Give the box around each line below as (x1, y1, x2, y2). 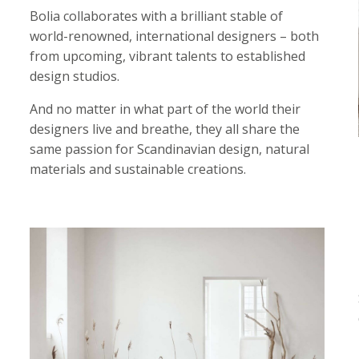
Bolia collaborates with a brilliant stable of (30, 7, 284, 25)
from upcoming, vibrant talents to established (30, 47, 306, 65)
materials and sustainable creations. (30, 160, 247, 178)
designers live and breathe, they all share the (30, 120, 301, 138)
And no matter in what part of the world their (30, 100, 301, 118)
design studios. (30, 67, 120, 85)
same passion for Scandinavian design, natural (30, 140, 310, 158)
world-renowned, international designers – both (30, 27, 320, 45)
